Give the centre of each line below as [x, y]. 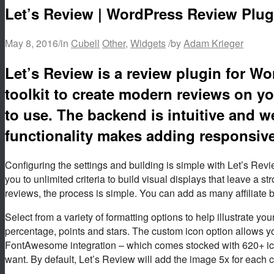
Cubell [85, 43]
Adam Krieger [213, 43]
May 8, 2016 [31, 43]
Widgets [148, 43]
